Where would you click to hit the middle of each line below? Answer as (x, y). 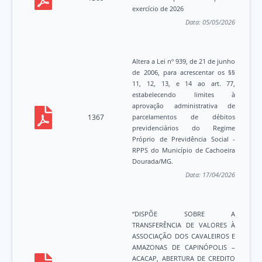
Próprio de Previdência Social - (184, 139)
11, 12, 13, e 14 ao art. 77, (184, 84)
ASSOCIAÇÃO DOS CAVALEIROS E (184, 236)
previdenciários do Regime (184, 128)
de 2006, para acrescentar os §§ (184, 73)
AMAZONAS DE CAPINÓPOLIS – (184, 247)
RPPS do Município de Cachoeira (184, 150)
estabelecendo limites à (184, 95)
